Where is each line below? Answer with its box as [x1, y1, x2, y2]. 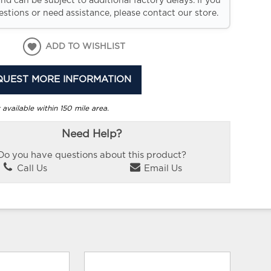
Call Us [15, 163, 48, 173]
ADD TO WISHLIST [45, 42, 126, 51]
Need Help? [62, 129, 122, 140]
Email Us [142, 163, 183, 173]
